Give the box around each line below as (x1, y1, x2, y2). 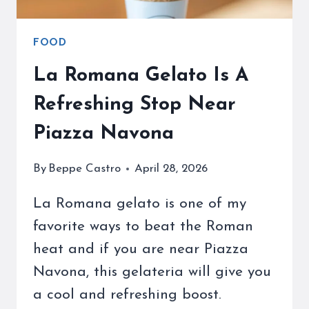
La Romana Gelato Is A (33, 66, 248, 86)
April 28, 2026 (134, 162, 208, 175)
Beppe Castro (48, 162, 121, 175)
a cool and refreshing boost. (33, 287, 221, 302)
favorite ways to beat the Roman (33, 219, 253, 234)
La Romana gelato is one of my (33, 196, 246, 211)
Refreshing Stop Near (33, 94, 236, 114)
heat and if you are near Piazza (33, 241, 248, 257)
